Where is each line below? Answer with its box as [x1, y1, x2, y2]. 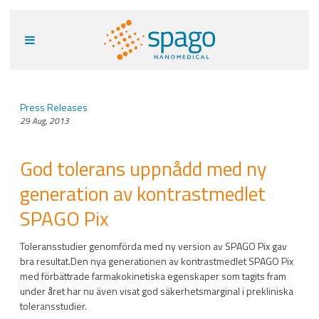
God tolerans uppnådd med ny [20, 153, 267, 184]
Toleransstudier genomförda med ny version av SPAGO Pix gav [20, 238, 287, 253]
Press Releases [20, 100, 88, 115]
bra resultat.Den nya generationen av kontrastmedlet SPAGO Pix [20, 253, 293, 268]
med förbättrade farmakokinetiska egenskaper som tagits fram [20, 268, 286, 283]
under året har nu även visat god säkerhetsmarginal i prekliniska [20, 283, 293, 298]
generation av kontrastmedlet [20, 178, 266, 209]
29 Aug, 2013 [20, 114, 69, 127]
